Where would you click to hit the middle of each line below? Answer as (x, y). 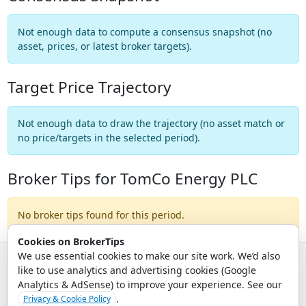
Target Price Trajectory (89, 87)
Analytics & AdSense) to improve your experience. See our (150, 284)
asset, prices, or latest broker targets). (105, 46)
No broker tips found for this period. (101, 214)
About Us (136, 277)
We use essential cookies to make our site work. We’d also (149, 255)
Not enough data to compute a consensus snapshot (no (144, 31)
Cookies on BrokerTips (71, 241)
